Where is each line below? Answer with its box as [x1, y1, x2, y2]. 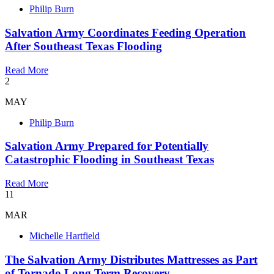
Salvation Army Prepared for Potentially [5, 139, 209, 153]
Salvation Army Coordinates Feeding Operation [5, 26, 246, 40]
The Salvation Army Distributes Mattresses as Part [5, 253, 257, 266]
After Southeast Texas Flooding [5, 40, 162, 53]
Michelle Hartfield [29, 231, 100, 242]
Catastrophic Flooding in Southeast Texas [5, 153, 214, 166]
